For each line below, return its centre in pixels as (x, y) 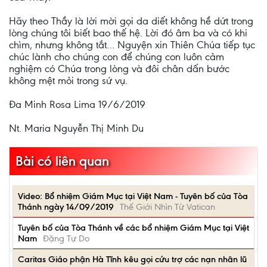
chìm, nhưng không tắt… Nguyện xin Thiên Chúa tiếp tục (132, 45)
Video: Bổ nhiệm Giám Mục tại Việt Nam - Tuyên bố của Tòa (133, 196)
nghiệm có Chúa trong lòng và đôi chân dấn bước (119, 69)
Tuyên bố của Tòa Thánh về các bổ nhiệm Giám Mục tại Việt (133, 228)
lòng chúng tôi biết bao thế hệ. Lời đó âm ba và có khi (128, 33)
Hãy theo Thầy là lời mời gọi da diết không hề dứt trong (131, 21)
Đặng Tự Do (66, 238)
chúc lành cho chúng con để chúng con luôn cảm (117, 57)
